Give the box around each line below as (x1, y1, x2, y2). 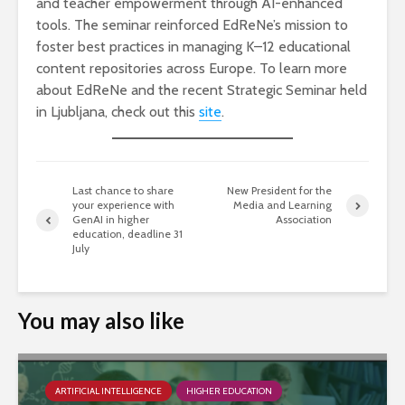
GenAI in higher (72, 212, 149, 226)
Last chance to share (72, 184, 174, 197)
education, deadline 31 (72, 227, 183, 240)
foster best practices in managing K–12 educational (36, 38, 351, 55)
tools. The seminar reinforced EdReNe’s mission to (36, 16, 348, 33)
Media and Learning (233, 198, 333, 212)
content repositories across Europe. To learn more (36, 60, 347, 77)
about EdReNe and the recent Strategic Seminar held (36, 81, 367, 99)
